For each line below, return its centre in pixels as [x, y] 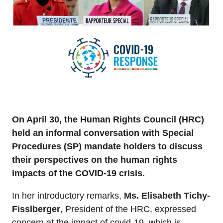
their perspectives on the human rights [95, 160]
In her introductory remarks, [68, 195]
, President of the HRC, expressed [128, 209]
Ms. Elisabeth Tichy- [167, 195]
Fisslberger [36, 209]
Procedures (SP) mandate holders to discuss [107, 146]
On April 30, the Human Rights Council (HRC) [108, 119]
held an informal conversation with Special [103, 133]
